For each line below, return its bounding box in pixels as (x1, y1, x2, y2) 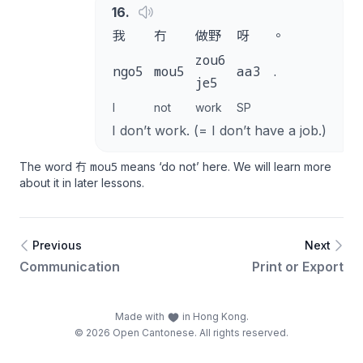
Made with (114, 310, 167, 322)
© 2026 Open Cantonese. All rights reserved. (75, 327, 288, 339)
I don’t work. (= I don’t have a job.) (112, 122, 327, 139)
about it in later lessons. (19, 176, 144, 190)
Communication (19, 258, 120, 275)
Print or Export (252, 258, 344, 275)
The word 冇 (19, 160, 90, 173)
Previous (32, 238, 82, 252)
